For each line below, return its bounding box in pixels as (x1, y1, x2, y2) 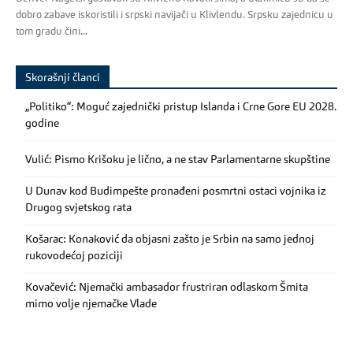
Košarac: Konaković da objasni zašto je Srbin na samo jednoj (25, 234, 314, 246)
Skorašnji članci (25, 72, 100, 84)
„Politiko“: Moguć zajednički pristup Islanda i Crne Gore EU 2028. (25, 102, 336, 113)
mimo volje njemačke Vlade (25, 299, 157, 310)
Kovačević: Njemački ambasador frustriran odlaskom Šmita (25, 282, 308, 294)
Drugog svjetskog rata (25, 203, 132, 214)
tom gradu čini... (16, 27, 87, 38)
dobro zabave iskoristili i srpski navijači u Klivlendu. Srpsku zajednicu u (16, 10, 333, 21)
